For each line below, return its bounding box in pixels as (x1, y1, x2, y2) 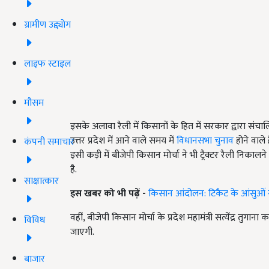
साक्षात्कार (24, 172, 59, 189)
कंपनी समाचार (24, 133, 74, 150)
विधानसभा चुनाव (177, 133, 234, 150)
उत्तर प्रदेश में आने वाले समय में (70, 133, 177, 150)
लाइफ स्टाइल (24, 55, 71, 72)
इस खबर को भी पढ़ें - (70, 186, 146, 202)
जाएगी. (70, 224, 94, 241)
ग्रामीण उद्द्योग (24, 16, 71, 33)
